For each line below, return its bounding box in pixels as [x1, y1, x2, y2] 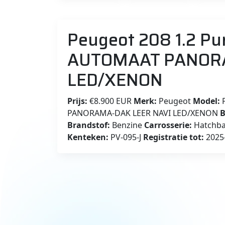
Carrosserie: [144, 119, 192, 131]
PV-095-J [108, 131, 143, 143]
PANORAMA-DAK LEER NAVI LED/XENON [67, 107, 220, 119]
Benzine [110, 119, 144, 131]
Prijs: [67, 95, 87, 106]
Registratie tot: [143, 131, 204, 143]
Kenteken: [67, 131, 108, 143]
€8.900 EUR [87, 95, 134, 106]
